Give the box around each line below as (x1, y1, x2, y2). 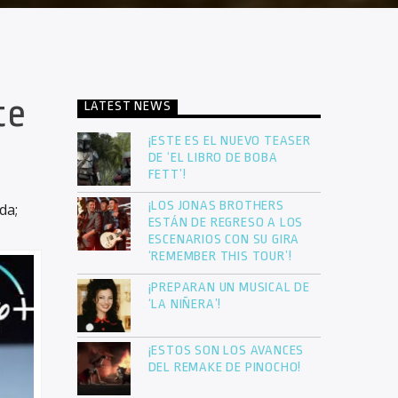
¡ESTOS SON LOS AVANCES (147, 343, 305, 359)
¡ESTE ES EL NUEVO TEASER (147, 133, 311, 149)
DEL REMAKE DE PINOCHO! (147, 360, 302, 376)
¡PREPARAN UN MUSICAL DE (147, 280, 310, 296)
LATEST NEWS (84, 99, 171, 115)
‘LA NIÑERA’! (147, 297, 225, 313)
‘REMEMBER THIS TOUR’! (147, 249, 296, 265)
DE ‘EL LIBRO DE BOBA (147, 150, 278, 166)
